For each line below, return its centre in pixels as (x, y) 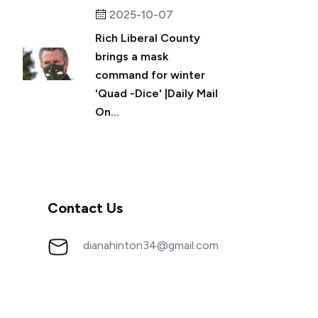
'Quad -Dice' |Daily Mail (157, 93)
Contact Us (85, 208)
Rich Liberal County (148, 38)
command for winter (150, 75)
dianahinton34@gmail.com (151, 245)
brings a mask (132, 56)
